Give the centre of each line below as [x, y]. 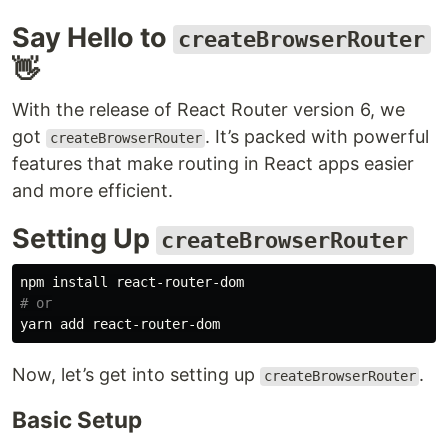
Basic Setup [77, 420]
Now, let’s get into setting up [136, 375]
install [84, 282]
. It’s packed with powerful [317, 137]
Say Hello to [92, 38]
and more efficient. [92, 191]
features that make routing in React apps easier [213, 164]
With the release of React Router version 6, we [208, 110]
